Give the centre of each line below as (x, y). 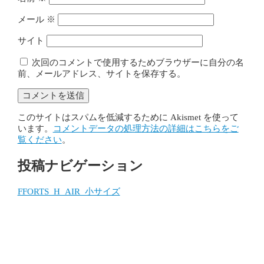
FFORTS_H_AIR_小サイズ (69, 191)
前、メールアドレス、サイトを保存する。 (101, 74)
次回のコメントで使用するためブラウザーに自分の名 (138, 63)
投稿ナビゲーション (80, 166)
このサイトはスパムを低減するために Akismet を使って (128, 118)
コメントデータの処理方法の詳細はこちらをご (146, 129)
